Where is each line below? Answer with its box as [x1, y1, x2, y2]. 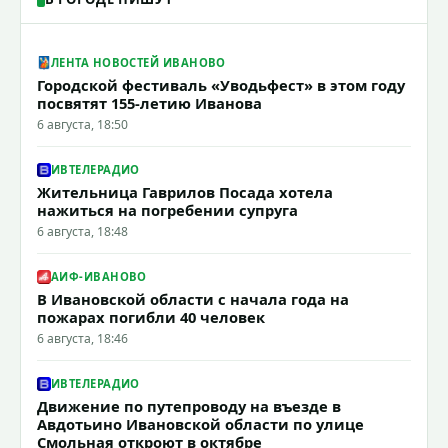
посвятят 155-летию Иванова [37, 92, 262, 113]
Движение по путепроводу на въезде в [37, 395, 341, 416]
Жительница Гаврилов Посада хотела [37, 181, 333, 202]
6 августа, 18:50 [37, 115, 128, 133]
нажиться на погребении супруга [37, 199, 298, 220]
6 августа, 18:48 [37, 222, 128, 240]
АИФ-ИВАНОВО [51, 269, 147, 285]
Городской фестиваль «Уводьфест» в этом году [37, 74, 405, 95]
